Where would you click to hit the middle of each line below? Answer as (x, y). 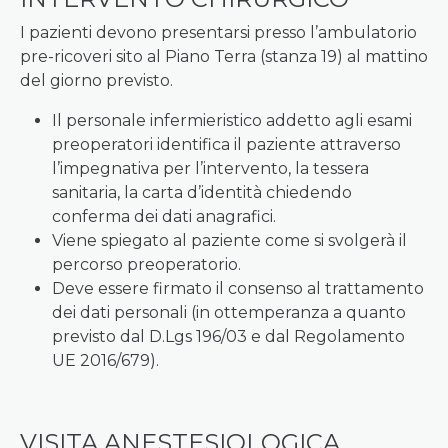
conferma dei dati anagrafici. (164, 216)
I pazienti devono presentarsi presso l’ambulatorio (218, 32)
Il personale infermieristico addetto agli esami (232, 120)
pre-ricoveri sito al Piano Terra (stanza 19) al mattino (224, 56)
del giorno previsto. (96, 80)
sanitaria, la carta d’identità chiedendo (202, 192)
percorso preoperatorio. (146, 264)
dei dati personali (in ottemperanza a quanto (229, 312)
